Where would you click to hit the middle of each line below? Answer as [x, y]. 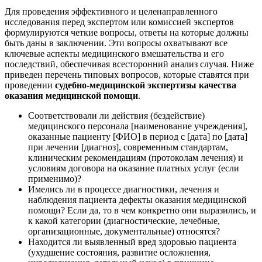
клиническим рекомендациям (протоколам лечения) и [136, 157]
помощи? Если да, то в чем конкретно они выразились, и [142, 210]
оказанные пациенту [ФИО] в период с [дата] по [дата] [138, 136]
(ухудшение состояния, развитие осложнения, [119, 252]
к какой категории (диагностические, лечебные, [124, 220]
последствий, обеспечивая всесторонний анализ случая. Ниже [129, 64]
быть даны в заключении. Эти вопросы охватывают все [116, 43]
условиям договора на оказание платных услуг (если [134, 168]
